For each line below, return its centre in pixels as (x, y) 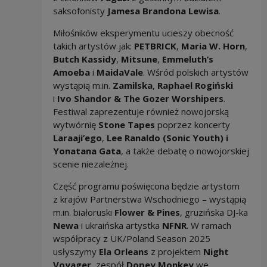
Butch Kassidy (84, 59)
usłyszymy (76, 252)
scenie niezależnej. (91, 164)
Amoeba (71, 72)
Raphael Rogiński (195, 86)
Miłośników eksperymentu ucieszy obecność (143, 33)
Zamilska (132, 86)
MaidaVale (119, 72)
